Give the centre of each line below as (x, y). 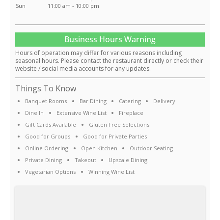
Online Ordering (47, 148)
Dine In (35, 113)
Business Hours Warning (110, 40)
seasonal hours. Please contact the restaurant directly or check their (109, 61)
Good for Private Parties (115, 137)
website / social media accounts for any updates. (83, 69)
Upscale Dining (128, 160)
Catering (130, 101)
